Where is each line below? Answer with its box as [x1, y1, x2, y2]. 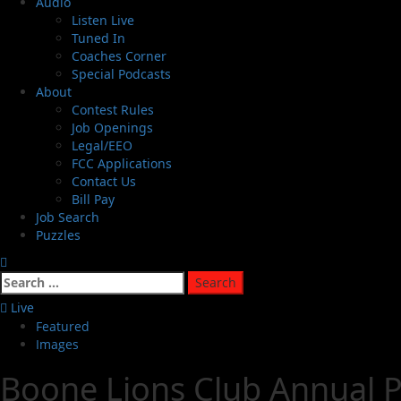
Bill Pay [72, 191, 115, 209]
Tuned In [72, 30, 125, 47]
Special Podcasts [72, 65, 171, 83]
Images [36, 336, 79, 354]
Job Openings [72, 119, 153, 137]
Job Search [36, 209, 99, 226]
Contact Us [72, 173, 136, 191]
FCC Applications [72, 155, 172, 173]
